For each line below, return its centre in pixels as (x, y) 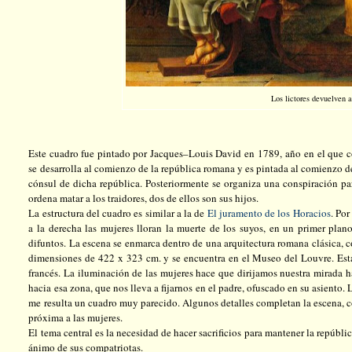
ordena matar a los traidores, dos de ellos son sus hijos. (144, 198)
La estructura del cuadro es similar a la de (118, 213)
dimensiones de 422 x (77, 258)
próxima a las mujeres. (76, 317)
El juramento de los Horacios (269, 213)
